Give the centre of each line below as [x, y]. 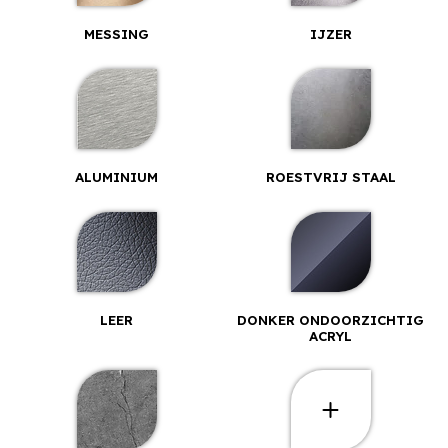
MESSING [117, 34]
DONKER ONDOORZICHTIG [331, 319]
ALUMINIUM [117, 176]
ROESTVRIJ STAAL [330, 176]
